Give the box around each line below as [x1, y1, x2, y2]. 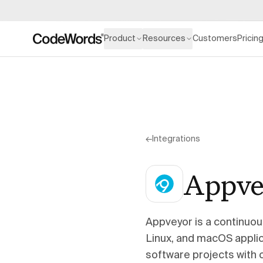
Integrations [152, 135, 200, 143]
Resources [143, 35, 186, 43]
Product [104, 35, 136, 43]
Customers [193, 35, 238, 43]
